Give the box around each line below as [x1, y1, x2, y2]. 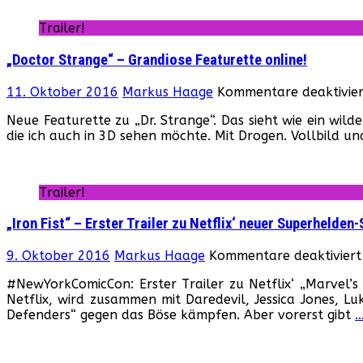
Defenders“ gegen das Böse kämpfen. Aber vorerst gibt [6, 307, 355, 322]
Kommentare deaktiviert [209, 248, 361, 263]
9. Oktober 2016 [6, 248, 110, 263]
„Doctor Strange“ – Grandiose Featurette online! [6, 50, 307, 69]
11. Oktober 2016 [6, 83, 118, 100]
